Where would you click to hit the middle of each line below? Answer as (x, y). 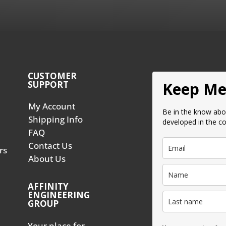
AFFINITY (48, 186)
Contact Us (50, 145)
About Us (47, 158)
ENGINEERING (59, 195)
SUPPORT (48, 84)
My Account (51, 106)
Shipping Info (55, 119)
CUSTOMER (52, 76)
